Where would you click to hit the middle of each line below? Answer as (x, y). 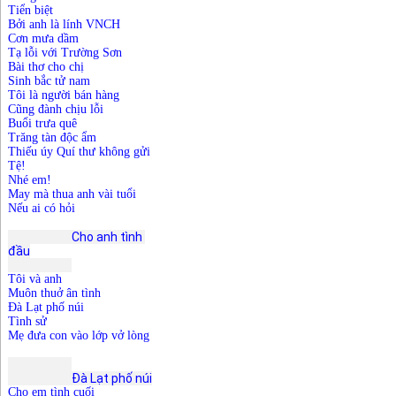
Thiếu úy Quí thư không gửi (79, 152)
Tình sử (27, 322)
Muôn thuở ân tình (54, 293)
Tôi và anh (35, 279)
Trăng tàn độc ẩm (52, 138)
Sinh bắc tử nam (51, 81)
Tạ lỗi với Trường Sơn (65, 53)
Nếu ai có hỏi (42, 209)
